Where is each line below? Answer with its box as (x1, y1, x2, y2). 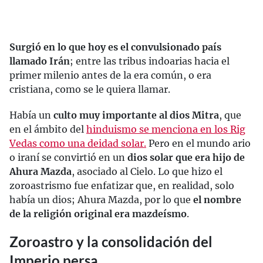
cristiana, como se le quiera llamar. (9, 83, 170, 95)
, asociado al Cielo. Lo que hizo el (72, 165, 222, 177)
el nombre (193, 193, 241, 205)
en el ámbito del (9, 123, 86, 135)
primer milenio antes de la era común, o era (9, 69, 211, 81)
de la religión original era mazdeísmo (9, 207, 187, 220)
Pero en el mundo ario (146, 137, 251, 149)
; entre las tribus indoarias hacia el (70, 55, 230, 67)
